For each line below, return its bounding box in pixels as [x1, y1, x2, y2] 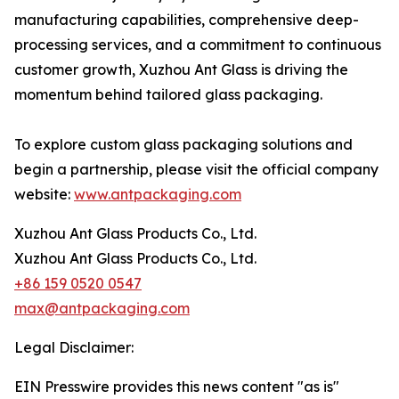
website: [14, 185, 74, 203]
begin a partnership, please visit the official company [14, 160, 379, 178]
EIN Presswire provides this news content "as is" [14, 378, 339, 395]
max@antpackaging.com [14, 299, 190, 317]
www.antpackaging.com [74, 185, 241, 203]
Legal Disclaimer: [14, 338, 134, 356]
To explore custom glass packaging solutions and [14, 135, 353, 153]
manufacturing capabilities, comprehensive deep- [14, 11, 359, 28]
